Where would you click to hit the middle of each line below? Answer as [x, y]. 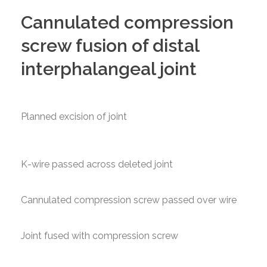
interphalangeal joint [109, 69]
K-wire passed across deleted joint [97, 164]
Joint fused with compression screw [100, 236]
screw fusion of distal [110, 46]
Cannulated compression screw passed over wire [129, 200]
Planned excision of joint [74, 117]
